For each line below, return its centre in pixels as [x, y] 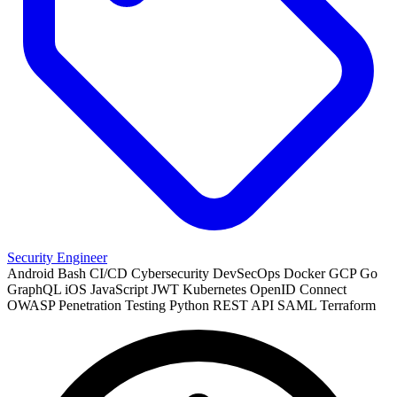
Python [189, 306]
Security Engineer [57, 258]
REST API [243, 306]
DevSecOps [246, 274]
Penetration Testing [112, 306]
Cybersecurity [170, 274]
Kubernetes [214, 290]
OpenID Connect [298, 290]
